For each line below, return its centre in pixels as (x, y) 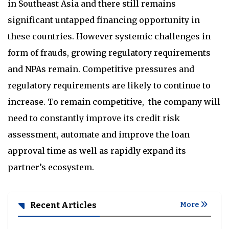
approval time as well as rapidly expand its (97, 151)
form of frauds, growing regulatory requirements (109, 53)
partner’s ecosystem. (51, 167)
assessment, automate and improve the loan (99, 134)
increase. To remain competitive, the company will (114, 102)
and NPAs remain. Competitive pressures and (101, 69)
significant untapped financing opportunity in (104, 20)
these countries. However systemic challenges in (109, 36)
